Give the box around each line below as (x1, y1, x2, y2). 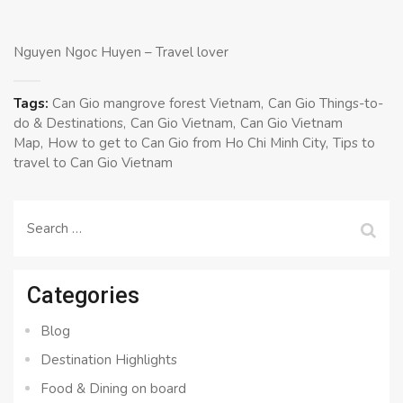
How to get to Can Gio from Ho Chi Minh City (48, 133, 326, 152)
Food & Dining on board (40, 379, 186, 398)
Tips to (333, 133, 375, 152)
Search (26, 213, 67, 232)
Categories (27, 282, 139, 309)
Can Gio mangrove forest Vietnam (52, 94, 261, 112)
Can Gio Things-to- (268, 94, 383, 112)
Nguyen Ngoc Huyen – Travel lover (13, 42, 228, 61)
